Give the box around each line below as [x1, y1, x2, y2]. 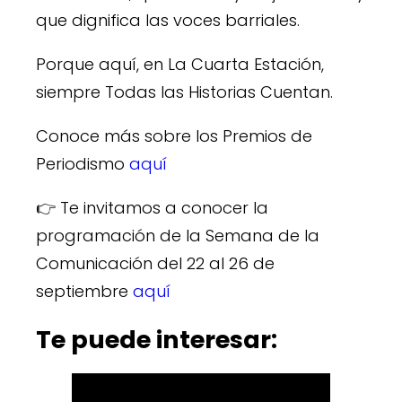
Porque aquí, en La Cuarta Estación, [36, 53, 324, 76]
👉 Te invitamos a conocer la [36, 197, 268, 220]
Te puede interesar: [36, 322, 277, 356]
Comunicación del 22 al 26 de [36, 252, 275, 275]
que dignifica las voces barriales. [36, 9, 300, 32]
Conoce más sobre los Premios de [36, 125, 312, 148]
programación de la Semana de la [36, 224, 319, 248]
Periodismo [36, 153, 129, 176]
